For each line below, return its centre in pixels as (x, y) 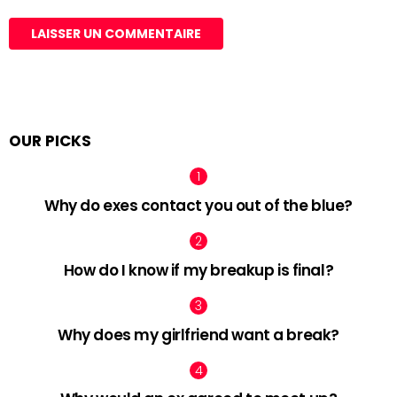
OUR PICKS (50, 141)
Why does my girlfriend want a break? (198, 335)
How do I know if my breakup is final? (198, 270)
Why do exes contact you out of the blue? (198, 206)
